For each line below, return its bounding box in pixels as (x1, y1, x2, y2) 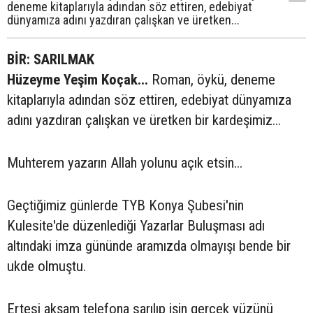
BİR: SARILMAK (7, 51, 94, 68)
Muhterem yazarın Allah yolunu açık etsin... (7, 154, 242, 171)
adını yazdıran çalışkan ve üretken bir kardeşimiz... (7, 112, 281, 129)
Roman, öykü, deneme (152, 71, 275, 88)
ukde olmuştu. (7, 258, 86, 275)
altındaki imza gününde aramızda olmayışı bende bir (7, 238, 291, 254)
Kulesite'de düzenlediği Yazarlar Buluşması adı (7, 217, 265, 234)
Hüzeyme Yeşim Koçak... (7, 71, 152, 88)
